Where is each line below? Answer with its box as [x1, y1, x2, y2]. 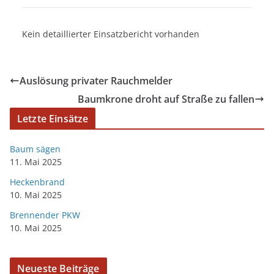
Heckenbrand [10, 176, 65, 188]
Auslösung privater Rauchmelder [20, 73, 172, 87]
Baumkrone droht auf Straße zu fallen [78, 92, 254, 106]
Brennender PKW [10, 209, 80, 221]
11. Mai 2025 [10, 155, 62, 168]
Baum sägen [10, 143, 61, 155]
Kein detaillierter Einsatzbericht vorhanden [22, 28, 199, 40]
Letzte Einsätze [17, 111, 89, 125]
